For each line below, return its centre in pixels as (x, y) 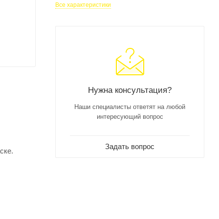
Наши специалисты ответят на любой (130, 107)
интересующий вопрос (130, 116)
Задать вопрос (130, 146)
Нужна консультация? (130, 90)
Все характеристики (83, 5)
